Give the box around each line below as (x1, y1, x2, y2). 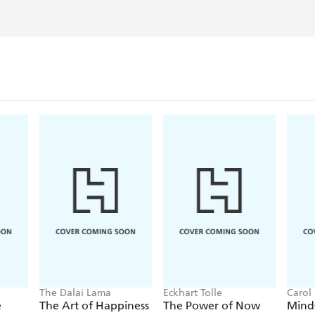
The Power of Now (163, 298, 260, 312)
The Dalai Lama (39, 286, 111, 299)
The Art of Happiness (39, 298, 149, 312)
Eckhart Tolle (163, 286, 222, 299)
